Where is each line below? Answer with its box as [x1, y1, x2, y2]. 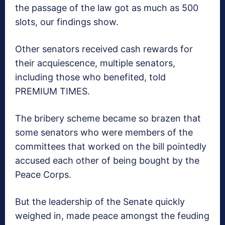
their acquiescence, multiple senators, [15, 58, 175, 69]
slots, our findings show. [15, 17, 119, 28]
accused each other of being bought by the [15, 155, 199, 166]
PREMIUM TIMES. [15, 86, 90, 97]
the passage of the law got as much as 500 [15, 3, 198, 14]
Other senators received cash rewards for [15, 44, 193, 55]
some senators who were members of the [15, 127, 193, 138]
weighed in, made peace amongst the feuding [15, 210, 209, 221]
